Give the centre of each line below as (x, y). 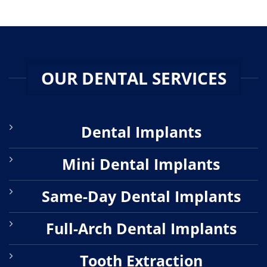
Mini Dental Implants (141, 164)
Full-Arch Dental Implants (141, 228)
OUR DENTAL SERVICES (133, 78)
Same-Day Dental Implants (141, 196)
